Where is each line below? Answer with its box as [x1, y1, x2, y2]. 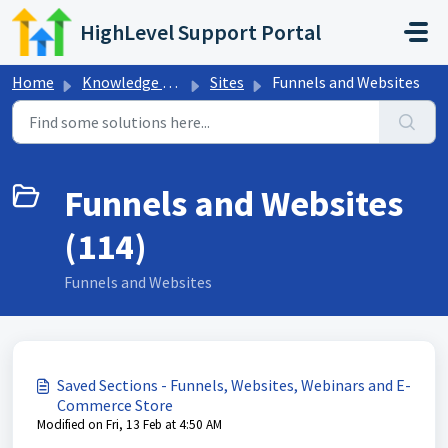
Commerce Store [57, 395, 173, 415]
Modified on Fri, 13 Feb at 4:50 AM [37, 416, 222, 433]
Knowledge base [82, 72, 162, 92]
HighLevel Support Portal [80, 18, 322, 46]
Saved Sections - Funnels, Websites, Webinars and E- [57, 375, 411, 395]
